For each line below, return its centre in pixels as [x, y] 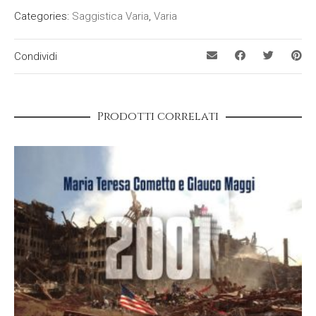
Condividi [36, 56]
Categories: [43, 16]
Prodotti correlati [158, 116]
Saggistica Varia [110, 16]
